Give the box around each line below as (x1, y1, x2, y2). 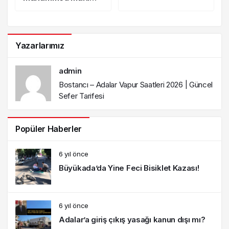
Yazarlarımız (15, 40, 64, 51)
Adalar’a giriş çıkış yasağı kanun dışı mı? (59, 214, 205, 224)
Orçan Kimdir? (23, 3, 79, 14)
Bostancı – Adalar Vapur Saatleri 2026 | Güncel (59, 79, 213, 89)
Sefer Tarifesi (59, 90, 104, 101)
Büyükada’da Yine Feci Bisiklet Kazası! (59, 163, 199, 173)
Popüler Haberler (15, 123, 82, 134)
